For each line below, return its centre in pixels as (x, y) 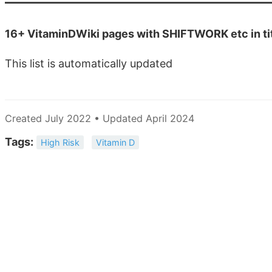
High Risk (60, 142)
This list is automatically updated (89, 63)
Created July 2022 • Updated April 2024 (100, 118)
